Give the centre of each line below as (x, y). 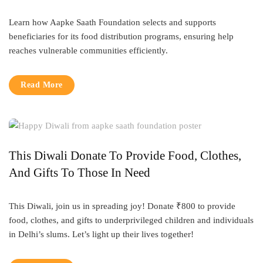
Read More (42, 85)
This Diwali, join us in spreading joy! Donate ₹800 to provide (122, 206)
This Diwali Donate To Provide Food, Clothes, (125, 156)
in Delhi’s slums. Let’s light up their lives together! (101, 234)
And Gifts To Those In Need (80, 173)
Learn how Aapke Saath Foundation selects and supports (112, 22)
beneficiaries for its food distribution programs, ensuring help (121, 36)
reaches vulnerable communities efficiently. (88, 50)
